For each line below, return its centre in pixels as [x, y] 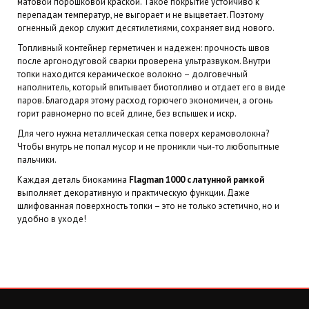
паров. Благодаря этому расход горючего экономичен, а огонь [145, 100]
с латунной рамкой [226, 180]
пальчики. [37, 160]
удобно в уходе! [52, 219]
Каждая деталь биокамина [73, 180]
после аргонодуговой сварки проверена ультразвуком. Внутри [144, 61]
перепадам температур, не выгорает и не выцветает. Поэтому [140, 15]
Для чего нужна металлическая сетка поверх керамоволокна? [143, 133]
